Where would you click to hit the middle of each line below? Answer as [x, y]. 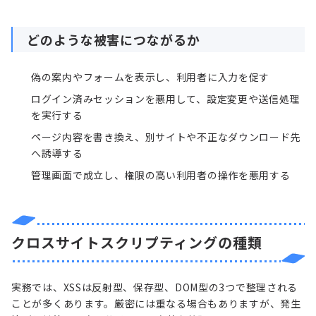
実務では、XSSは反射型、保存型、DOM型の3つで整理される [155, 287]
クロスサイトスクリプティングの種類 [137, 243]
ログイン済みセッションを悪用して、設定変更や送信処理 [166, 99]
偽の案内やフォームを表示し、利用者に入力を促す [151, 77]
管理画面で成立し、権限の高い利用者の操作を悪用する [161, 175]
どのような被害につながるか [114, 40]
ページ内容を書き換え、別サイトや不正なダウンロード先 [166, 137]
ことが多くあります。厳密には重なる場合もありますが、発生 [156, 304]
